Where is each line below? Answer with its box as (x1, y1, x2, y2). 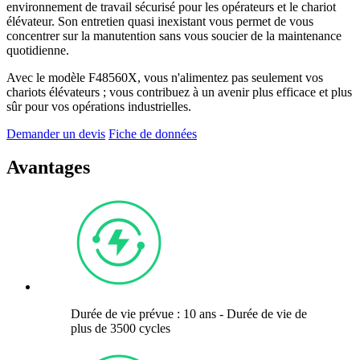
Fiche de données (108, 126, 197, 141)
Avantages (6, 157, 90, 178)
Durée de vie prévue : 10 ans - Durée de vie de (71, 307, 307, 321)
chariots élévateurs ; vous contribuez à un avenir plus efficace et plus (6, 84, 352, 99)
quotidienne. (6, 43, 69, 57)
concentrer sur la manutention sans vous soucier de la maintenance (6, 28, 342, 43)
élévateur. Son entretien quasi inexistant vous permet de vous (6, 14, 313, 28)
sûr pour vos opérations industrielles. (6, 99, 191, 113)
